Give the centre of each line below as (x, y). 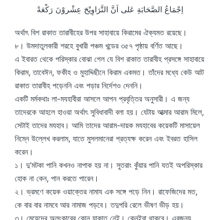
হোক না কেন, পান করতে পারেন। (57, 178)
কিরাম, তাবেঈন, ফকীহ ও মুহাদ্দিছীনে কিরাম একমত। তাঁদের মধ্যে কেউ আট (109, 72)
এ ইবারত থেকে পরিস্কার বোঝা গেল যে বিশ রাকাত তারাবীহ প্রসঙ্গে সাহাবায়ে (110, 59)
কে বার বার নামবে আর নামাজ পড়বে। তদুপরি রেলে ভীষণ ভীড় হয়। (99, 205)
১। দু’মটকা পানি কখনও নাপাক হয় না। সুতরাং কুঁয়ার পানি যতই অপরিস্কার (109, 165)
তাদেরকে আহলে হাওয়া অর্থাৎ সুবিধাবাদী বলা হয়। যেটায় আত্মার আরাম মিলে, (109, 112)
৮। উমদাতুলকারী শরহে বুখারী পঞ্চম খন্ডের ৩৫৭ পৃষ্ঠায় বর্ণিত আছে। (99, 46)
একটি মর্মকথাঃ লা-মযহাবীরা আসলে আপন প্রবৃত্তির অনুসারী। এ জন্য (102, 99)
